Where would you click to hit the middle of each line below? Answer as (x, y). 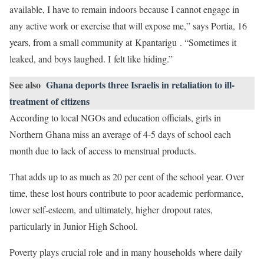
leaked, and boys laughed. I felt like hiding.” (93, 59)
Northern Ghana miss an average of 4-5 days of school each (120, 134)
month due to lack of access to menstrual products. (104, 151)
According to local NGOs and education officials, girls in (115, 118)
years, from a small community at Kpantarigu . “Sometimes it (123, 42)
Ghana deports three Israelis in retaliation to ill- (140, 85)
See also (25, 85)
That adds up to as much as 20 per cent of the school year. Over (127, 176)
